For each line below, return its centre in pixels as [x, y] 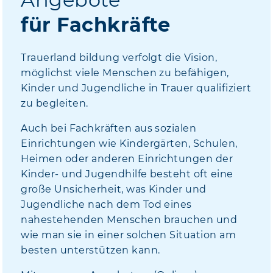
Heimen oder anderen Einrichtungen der [127, 158]
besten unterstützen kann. [90, 250]
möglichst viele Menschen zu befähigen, [125, 73]
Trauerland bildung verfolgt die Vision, [119, 57]
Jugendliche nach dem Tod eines [106, 204]
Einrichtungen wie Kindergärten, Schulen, [129, 143]
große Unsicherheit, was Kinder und [114, 189]
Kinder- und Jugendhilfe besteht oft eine [127, 174]
